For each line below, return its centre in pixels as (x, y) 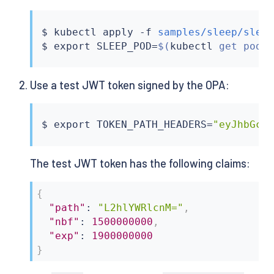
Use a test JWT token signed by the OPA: (129, 85)
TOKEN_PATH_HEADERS (149, 125)
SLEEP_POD (121, 46)
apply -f (128, 32)
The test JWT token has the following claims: (140, 164)
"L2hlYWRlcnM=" (141, 207)
